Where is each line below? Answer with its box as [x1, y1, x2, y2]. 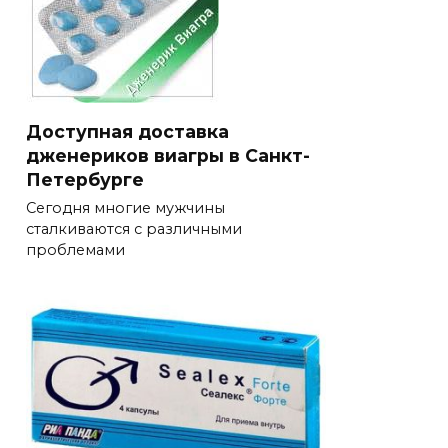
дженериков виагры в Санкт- [26, 144, 310, 166]
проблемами [26, 241, 125, 260]
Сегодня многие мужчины [26, 199, 225, 218]
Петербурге [26, 168, 144, 190]
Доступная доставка [26, 120, 229, 142]
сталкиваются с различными [26, 220, 242, 239]
